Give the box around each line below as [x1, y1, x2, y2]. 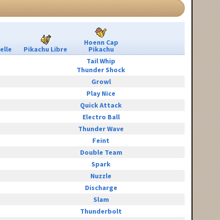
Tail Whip [86, 56, 115, 66]
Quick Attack [80, 101, 122, 110]
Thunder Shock [77, 65, 125, 75]
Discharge [84, 183, 117, 192]
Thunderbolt [80, 207, 122, 216]
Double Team [80, 148, 122, 157]
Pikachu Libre [24, 45, 67, 54]
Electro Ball [82, 112, 120, 122]
